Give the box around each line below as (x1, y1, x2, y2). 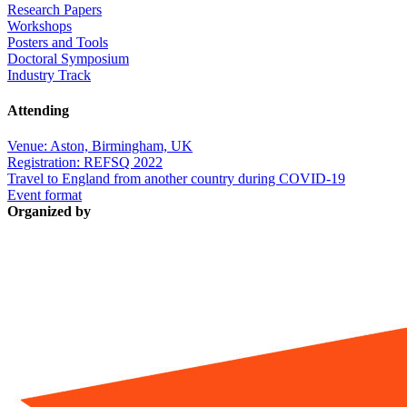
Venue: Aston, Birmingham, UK (7, 138, 193, 154)
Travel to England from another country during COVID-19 (7, 171, 345, 187)
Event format (7, 187, 82, 203)
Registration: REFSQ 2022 (7, 154, 163, 171)
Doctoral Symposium (7, 50, 129, 66)
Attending (7, 102, 69, 118)
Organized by (7, 203, 91, 220)
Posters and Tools (7, 34, 108, 50)
